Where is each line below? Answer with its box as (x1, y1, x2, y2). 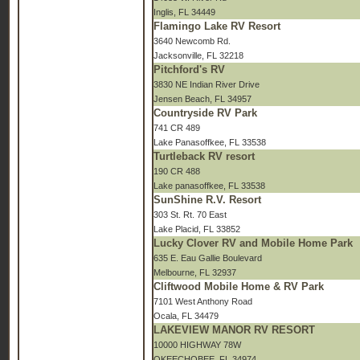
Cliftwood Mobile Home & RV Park (153, 280, 324, 292)
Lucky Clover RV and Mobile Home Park (153, 237, 353, 249)
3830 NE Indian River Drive (153, 80, 260, 89)
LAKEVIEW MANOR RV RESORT (153, 324, 315, 336)
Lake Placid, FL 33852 (153, 224, 240, 234)
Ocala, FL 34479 (153, 311, 219, 321)
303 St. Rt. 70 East (153, 210, 227, 219)
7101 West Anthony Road (153, 297, 252, 306)
